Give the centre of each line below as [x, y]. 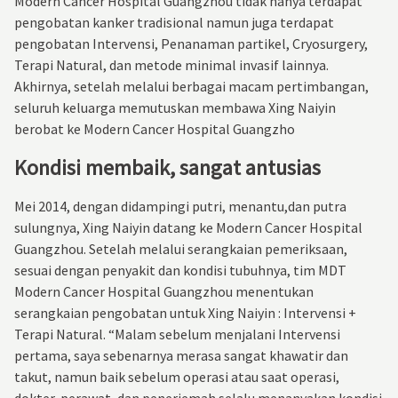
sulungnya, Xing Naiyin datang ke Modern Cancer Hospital [188, 227]
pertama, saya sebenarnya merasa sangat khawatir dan [181, 355]
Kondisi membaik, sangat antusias [167, 167]
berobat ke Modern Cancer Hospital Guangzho [155, 128]
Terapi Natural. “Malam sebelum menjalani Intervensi [177, 334]
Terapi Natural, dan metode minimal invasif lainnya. [171, 64]
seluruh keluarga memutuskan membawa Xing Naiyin [175, 107]
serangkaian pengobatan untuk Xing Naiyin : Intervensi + [185, 312]
